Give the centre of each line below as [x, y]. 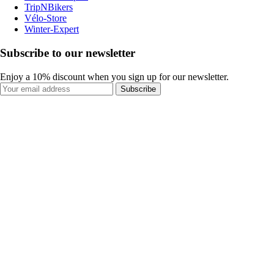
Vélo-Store [46, 18]
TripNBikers [49, 7]
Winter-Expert [52, 29]
